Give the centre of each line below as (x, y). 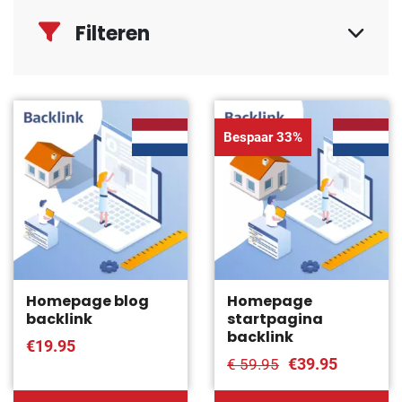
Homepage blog (88, 301)
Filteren (113, 34)
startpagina (275, 319)
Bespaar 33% (263, 137)
